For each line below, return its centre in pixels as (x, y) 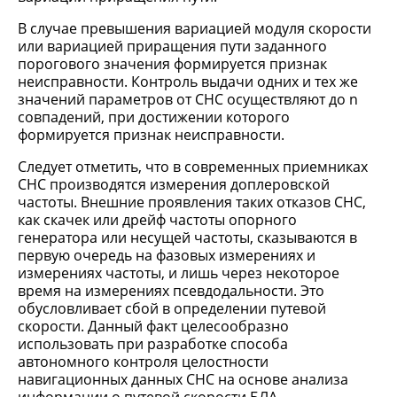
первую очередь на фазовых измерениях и (167, 255)
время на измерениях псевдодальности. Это (171, 291)
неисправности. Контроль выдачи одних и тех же (188, 82)
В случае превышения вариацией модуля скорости (195, 28)
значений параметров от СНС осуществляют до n (188, 99)
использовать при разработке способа (153, 344)
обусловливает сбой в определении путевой (172, 308)
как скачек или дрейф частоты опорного (157, 220)
